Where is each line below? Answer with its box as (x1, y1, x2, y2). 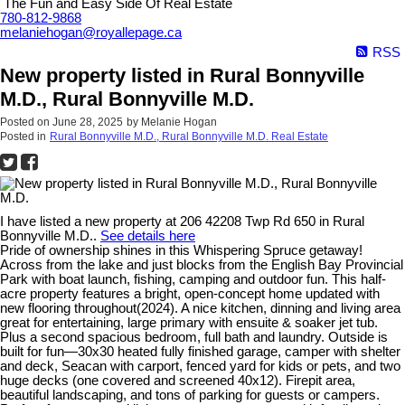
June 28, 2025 (52, 116, 123, 129)
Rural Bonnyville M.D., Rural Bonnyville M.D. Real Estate (50, 130, 328, 144)
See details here (100, 229, 195, 244)
